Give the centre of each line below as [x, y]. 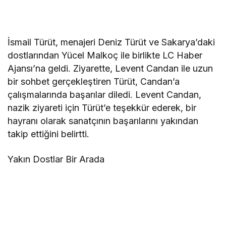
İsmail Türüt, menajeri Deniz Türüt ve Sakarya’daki [111, 42]
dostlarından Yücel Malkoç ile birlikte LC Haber [105, 55]
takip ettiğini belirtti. [49, 134]
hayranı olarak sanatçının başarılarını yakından [103, 121]
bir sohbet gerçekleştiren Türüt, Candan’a [94, 81]
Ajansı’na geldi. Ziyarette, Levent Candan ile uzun [110, 68]
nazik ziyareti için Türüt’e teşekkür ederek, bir [102, 107]
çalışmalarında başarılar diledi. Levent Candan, [105, 94]
